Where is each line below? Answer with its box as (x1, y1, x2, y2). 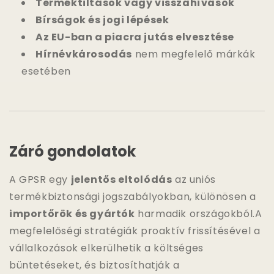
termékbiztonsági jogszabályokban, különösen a (9, 189, 257, 204)
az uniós (172, 172, 216, 187)
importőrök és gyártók (9, 206, 135, 221)
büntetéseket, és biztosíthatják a (9, 257, 180, 272)
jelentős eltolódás (70, 172, 172, 187)
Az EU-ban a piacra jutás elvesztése (35, 29, 234, 44)
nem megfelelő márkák (132, 46, 256, 61)
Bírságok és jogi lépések (35, 12, 169, 27)
